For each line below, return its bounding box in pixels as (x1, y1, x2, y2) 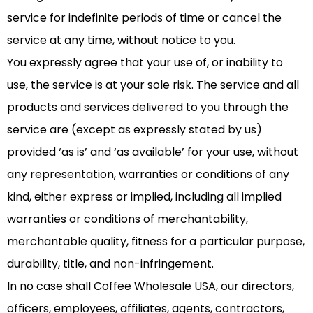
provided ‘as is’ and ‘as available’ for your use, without (7, 144, 298, 161)
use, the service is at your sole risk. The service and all (7, 77, 299, 94)
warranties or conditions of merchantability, (7, 211, 248, 228)
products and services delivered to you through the (7, 99, 289, 116)
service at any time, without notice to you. (7, 32, 235, 49)
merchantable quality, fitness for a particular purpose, (7, 233, 305, 250)
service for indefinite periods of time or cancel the (7, 10, 282, 27)
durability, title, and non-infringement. (7, 256, 214, 272)
